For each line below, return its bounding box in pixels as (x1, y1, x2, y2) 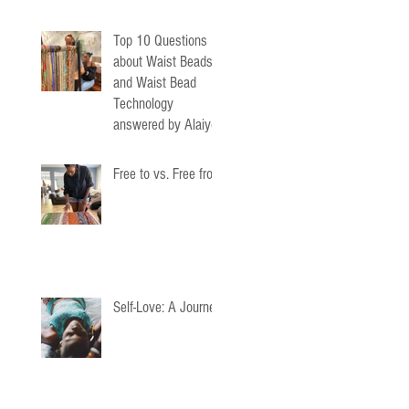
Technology (113, 95, 173, 112)
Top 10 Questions (113, 32, 207, 49)
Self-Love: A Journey (113, 299, 222, 316)
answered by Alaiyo (113, 116, 217, 133)
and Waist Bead (113, 74, 196, 91)
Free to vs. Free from (113, 165, 223, 183)
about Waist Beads (113, 53, 213, 70)
